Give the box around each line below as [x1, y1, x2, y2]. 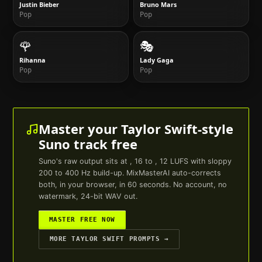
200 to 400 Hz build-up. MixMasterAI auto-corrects [38, 168, 221, 177]
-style [197, 119, 233, 137]
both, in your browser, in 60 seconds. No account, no [38, 180, 227, 189]
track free [70, 135, 137, 153]
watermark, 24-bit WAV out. [38, 191, 137, 201]
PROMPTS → [124, 235, 169, 243]
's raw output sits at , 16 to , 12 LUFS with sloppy [56, 156, 232, 166]
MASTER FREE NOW [49, 216, 115, 224]
